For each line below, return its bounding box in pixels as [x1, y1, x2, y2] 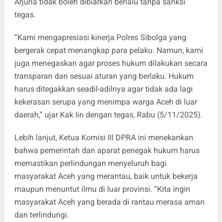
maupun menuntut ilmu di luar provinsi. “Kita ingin [14, 184, 190, 194]
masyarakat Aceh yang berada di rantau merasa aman [14, 197, 205, 207]
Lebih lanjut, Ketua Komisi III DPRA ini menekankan [14, 133, 193, 143]
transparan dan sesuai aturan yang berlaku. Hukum [14, 71, 194, 81]
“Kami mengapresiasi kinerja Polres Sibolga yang [14, 33, 186, 43]
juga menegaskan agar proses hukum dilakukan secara [14, 58, 208, 68]
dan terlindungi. [14, 210, 69, 220]
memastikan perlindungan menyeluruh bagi [14, 159, 166, 168]
